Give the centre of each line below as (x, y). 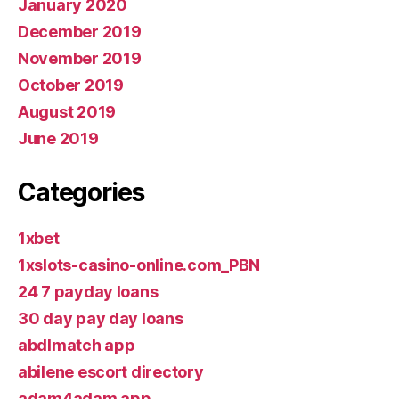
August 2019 (67, 111)
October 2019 (71, 85)
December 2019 (80, 31)
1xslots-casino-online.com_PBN (139, 265)
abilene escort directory (111, 371)
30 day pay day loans (101, 318)
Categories (81, 192)
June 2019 (58, 138)
